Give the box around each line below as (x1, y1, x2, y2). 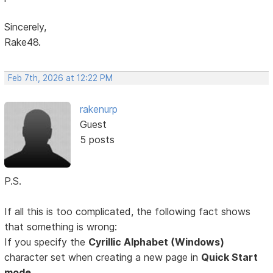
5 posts (79, 133, 115, 146)
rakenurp (79, 102, 118, 115)
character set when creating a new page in (4, 250, 202, 263)
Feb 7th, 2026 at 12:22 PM (8, 73, 113, 83)
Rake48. (4, 35, 41, 48)
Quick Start (201, 250, 258, 263)
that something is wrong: (4, 220, 118, 233)
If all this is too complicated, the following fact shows (4, 205, 251, 218)
